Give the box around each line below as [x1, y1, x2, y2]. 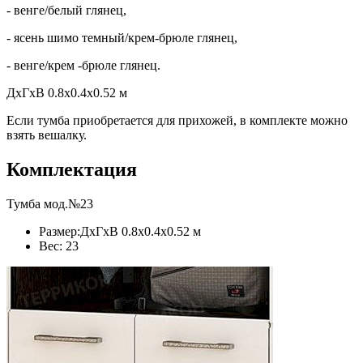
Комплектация [6, 158, 137, 180]
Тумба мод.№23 [6, 196, 93, 211]
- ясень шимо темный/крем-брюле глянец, [6, 30, 237, 45]
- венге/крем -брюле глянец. [6, 58, 160, 72]
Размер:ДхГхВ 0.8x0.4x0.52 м [39, 224, 201, 238]
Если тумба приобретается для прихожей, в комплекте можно [6, 113, 348, 127]
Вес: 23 [39, 238, 79, 253]
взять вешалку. [6, 127, 87, 142]
